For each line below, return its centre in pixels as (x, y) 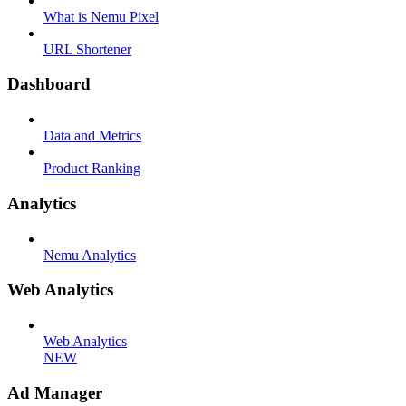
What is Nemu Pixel (101, 16)
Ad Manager (55, 392)
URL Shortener (87, 49)
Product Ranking (92, 169)
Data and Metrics (92, 136)
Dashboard (49, 84)
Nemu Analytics (90, 255)
